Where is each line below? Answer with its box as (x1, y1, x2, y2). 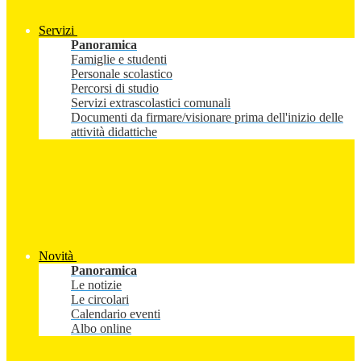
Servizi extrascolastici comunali (71, 96, 230, 110)
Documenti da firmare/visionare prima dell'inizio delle (71, 110, 343, 125)
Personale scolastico (71, 67, 172, 81)
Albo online (71, 322, 131, 336)
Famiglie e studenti (71, 52, 167, 67)
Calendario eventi (71, 307, 160, 322)
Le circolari (71, 293, 129, 307)
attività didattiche (71, 125, 157, 139)
